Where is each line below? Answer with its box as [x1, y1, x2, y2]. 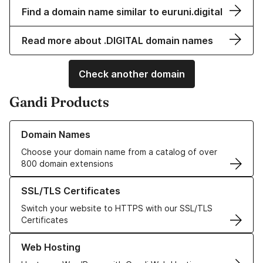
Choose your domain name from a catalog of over [21, 147, 217, 157]
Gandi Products [9, 93, 109, 111]
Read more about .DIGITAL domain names [22, 35, 213, 47]
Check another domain [78, 68, 185, 80]
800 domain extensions [21, 159, 113, 169]
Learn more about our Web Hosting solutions [9, 234, 185, 244]
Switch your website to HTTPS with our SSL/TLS [21, 203, 213, 214]
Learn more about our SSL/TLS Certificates [9, 177, 179, 188]
